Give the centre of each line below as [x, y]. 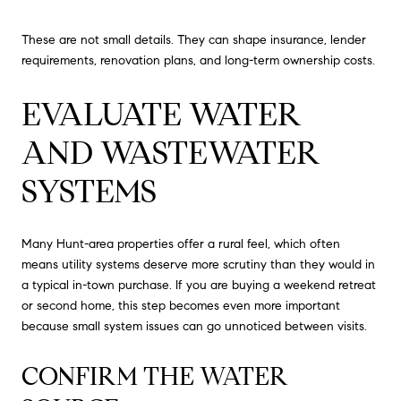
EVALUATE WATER [162, 114]
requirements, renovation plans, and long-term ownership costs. [198, 60]
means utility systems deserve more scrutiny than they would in [198, 265]
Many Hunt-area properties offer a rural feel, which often [181, 244]
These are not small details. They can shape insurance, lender [194, 39]
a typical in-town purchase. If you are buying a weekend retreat [199, 286]
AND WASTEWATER [171, 152]
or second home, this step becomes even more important [181, 306]
